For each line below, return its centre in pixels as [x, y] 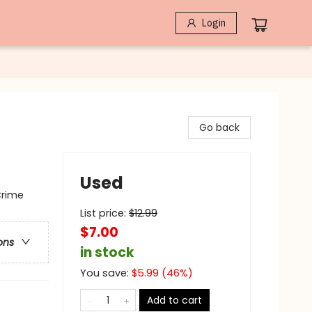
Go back [219, 127]
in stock [107, 252]
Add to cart [174, 300]
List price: [104, 213]
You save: [106, 273]
